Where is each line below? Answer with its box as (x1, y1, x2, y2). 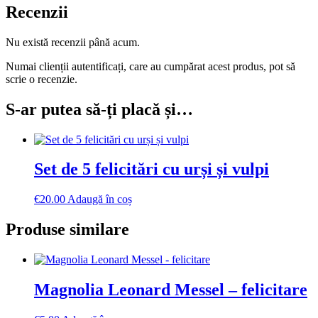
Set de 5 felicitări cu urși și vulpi (34, 160, 269, 179)
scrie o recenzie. (6, 72, 77, 85)
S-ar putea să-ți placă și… (6, 99, 193, 119)
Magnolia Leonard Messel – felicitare (34, 280, 307, 300)
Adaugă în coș (67, 193, 132, 206)
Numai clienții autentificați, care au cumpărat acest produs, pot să (6, 60, 295, 72)
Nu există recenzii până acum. (6, 35, 140, 48)
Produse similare (6, 220, 129, 239)
